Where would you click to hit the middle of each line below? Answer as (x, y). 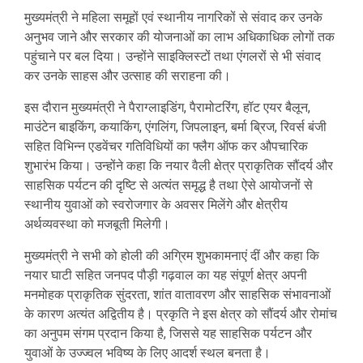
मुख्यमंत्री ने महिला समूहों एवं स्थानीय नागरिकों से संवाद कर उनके (173, 18)
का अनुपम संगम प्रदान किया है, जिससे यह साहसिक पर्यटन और (168, 334)
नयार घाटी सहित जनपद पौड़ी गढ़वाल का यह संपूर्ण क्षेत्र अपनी (166, 275)
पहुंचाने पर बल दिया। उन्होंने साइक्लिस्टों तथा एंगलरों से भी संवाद (173, 57)
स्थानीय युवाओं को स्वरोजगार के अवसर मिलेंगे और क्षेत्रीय (156, 205)
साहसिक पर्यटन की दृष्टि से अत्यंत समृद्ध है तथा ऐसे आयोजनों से (169, 186)
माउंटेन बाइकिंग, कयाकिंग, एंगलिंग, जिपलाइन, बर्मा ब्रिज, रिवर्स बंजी (175, 127)
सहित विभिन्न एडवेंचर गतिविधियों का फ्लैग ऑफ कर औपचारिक (166, 147)
